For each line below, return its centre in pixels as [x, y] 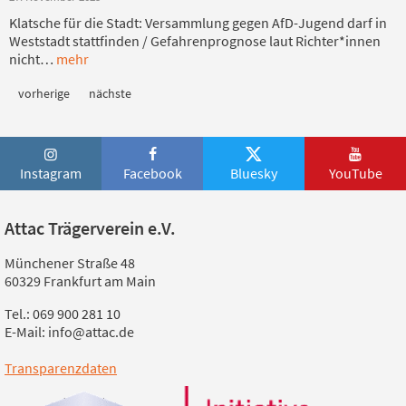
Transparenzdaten [61, 368]
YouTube [355, 173]
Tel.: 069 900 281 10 [63, 314]
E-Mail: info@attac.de [69, 332]
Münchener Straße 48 [70, 263]
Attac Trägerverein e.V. [90, 228]
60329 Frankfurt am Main [80, 281]
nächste [110, 93]
